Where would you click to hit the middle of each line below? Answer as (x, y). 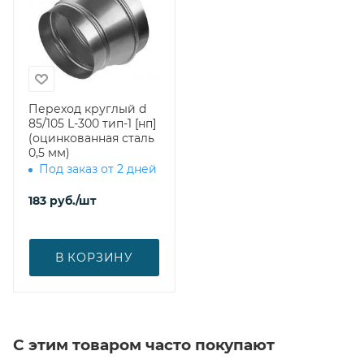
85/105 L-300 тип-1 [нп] (92, 123)
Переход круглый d (87, 108)
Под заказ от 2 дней (98, 169)
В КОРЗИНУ (94, 257)
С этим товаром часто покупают (144, 344)
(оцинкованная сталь (91, 138)
